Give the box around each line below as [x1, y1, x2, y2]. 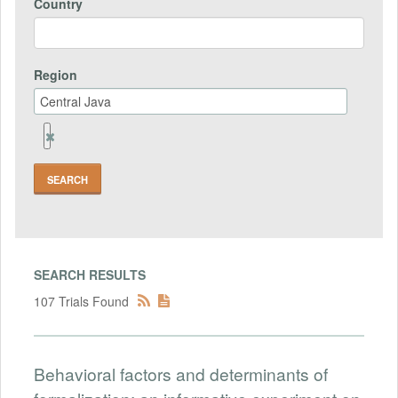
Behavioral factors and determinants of [34, 362, 328, 386]
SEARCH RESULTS [34, 266, 146, 284]
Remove [45, 126, 93, 145]
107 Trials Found [34, 292, 129, 311]
